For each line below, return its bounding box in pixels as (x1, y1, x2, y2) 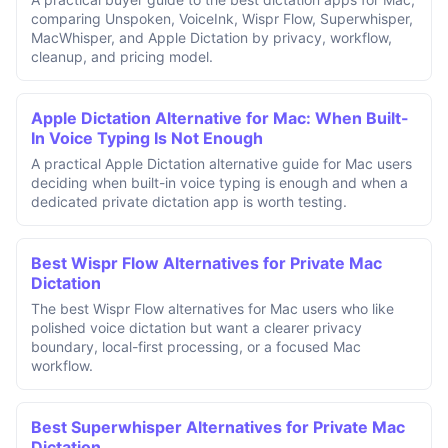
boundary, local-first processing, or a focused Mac (31, 338, 361, 356)
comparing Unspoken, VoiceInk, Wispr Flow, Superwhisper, (31, 10, 413, 28)
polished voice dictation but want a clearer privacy (31, 319, 362, 337)
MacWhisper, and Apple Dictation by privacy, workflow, (31, 29, 392, 47)
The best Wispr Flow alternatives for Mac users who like (31, 300, 394, 318)
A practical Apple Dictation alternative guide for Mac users (31, 155, 412, 173)
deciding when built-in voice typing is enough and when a (31, 174, 408, 192)
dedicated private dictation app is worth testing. (31, 193, 347, 211)
